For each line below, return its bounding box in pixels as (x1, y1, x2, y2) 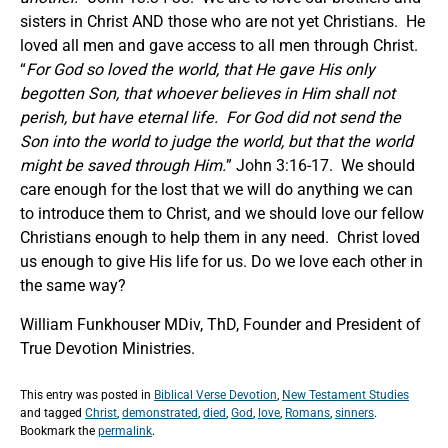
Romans (285, 405, 330, 420)
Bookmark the (20, 423, 98, 438)
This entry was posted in (20, 387, 154, 402)
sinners (335, 405, 374, 420)
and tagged (20, 405, 85, 420)
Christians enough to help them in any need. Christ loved (20, 227, 420, 247)
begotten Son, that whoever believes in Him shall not (20, 83, 395, 103)
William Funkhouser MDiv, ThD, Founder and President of (20, 314, 421, 334)
